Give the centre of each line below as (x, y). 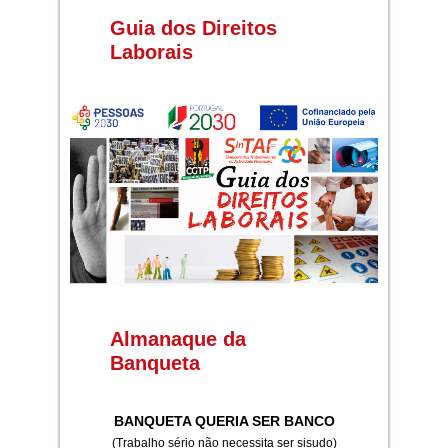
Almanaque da (177, 338)
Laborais (151, 51)
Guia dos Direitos (193, 27)
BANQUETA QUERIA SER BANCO (224, 420)
